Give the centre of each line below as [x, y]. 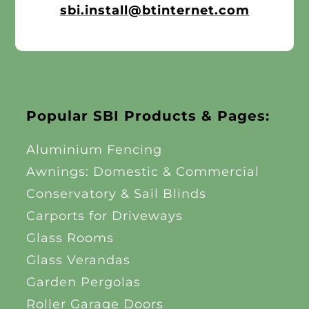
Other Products [90, 14]
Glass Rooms [70, 238]
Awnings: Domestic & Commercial [142, 171]
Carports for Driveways [104, 216]
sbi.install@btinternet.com [154, 10]
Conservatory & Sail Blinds [116, 193]
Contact [64, 105]
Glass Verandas [78, 260]
